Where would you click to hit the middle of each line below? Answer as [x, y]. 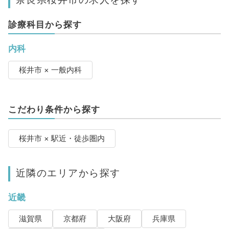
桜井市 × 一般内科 [50, 70]
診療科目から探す [45, 25]
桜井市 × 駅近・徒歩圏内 [62, 139]
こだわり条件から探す [54, 110]
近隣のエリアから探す [68, 173]
